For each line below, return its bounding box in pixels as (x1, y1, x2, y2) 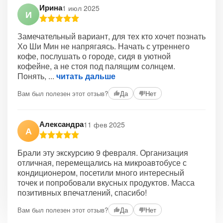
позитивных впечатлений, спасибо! (17, 187, 147, 198)
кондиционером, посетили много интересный (17, 167, 184, 178)
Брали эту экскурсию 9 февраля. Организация (17, 147, 188, 158)
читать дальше (56, 70, 115, 82)
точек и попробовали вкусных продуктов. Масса (17, 177, 195, 188)
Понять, (17, 70, 48, 82)
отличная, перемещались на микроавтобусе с (17, 157, 187, 168)
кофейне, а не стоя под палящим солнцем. (17, 60, 175, 72)
